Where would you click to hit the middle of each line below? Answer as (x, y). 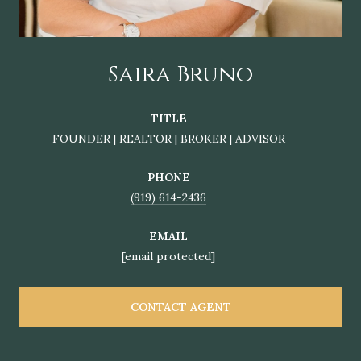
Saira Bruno (180, 74)
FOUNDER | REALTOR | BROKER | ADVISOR (168, 138)
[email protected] (168, 256)
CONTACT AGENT (180, 307)
